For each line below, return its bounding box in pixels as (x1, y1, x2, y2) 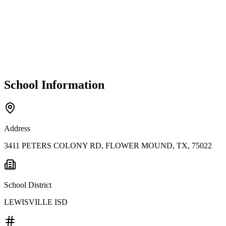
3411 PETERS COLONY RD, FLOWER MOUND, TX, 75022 (4, 141, 212, 150)
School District (4, 180, 51, 189)
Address (4, 124, 30, 133)
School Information (4, 78, 104, 91)
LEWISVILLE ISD (4, 197, 68, 206)
